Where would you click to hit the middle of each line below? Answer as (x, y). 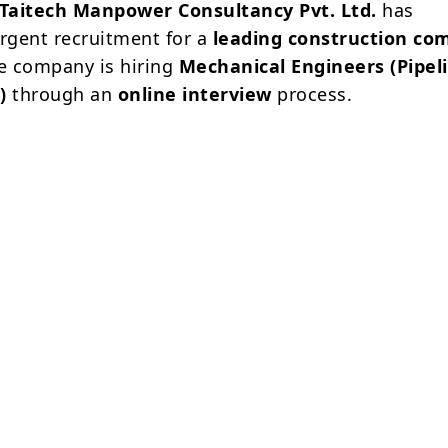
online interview (194, 93)
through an (62, 93)
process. (312, 93)
